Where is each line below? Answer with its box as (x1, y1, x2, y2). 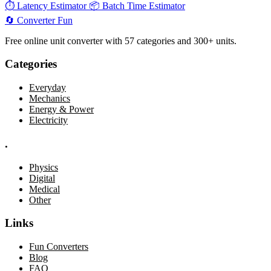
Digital (29, 172, 55, 183)
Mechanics (29, 93, 70, 104)
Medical (29, 183, 60, 194)
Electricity (29, 115, 68, 126)
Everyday (29, 82, 66, 93)
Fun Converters (29, 241, 88, 252)
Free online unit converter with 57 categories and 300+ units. (5, 35, 237, 46)
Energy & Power (29, 104, 94, 115)
